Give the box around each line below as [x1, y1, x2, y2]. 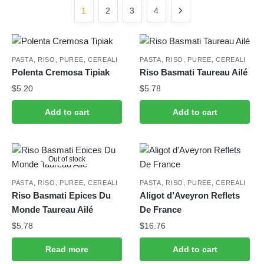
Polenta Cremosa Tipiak [12, 67, 110, 77]
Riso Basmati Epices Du [12, 190, 111, 200]
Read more [45, 244, 89, 254]
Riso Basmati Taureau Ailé [140, 67, 248, 77]
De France [140, 204, 182, 214]
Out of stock [48, 154, 86, 163]
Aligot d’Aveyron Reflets [140, 190, 240, 200]
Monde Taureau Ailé [12, 204, 93, 214]
